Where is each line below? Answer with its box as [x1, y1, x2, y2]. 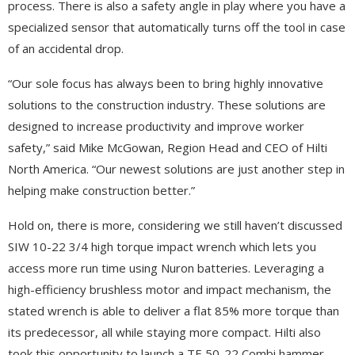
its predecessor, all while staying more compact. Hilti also [8, 323, 321, 340]
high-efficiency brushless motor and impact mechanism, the [8, 281, 331, 297]
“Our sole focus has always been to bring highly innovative [8, 74, 323, 91]
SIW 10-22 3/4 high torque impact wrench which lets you [8, 238, 316, 254]
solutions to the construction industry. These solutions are [8, 96, 326, 113]
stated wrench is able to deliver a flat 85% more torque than [8, 302, 339, 319]
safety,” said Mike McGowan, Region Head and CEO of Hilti [8, 139, 327, 155]
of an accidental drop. [8, 40, 124, 56]
